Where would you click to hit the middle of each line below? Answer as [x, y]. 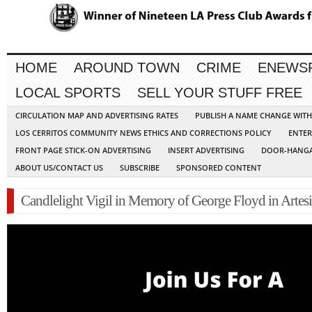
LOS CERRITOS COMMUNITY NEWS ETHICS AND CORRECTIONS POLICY [143, 133]
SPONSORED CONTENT [219, 168]
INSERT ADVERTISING [206, 150]
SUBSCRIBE [140, 168]
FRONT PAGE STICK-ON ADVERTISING [83, 150]
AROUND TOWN [127, 68]
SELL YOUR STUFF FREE [220, 93]
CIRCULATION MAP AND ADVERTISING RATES [97, 116]
